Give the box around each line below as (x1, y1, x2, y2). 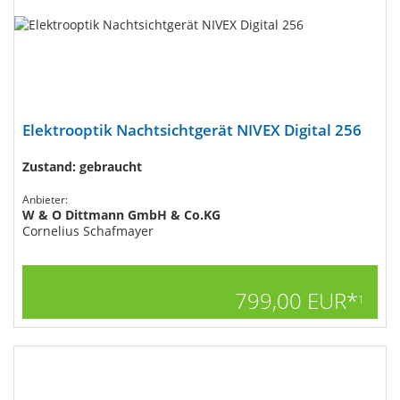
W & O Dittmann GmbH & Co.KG (22, 206, 221, 223)
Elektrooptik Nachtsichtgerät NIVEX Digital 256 (22, 120, 362, 140)
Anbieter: (22, 192, 68, 207)
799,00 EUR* (235, 286, 358, 315)
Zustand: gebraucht (22, 158, 142, 175)
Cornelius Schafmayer (22, 222, 154, 239)
